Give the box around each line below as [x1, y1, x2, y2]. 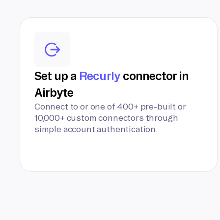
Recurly [79, 69, 120, 82]
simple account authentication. [34, 124, 158, 134]
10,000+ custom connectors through [34, 113, 178, 122]
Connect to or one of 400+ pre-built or [34, 102, 186, 111]
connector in [120, 69, 189, 82]
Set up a [34, 69, 80, 82]
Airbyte [34, 86, 74, 99]
